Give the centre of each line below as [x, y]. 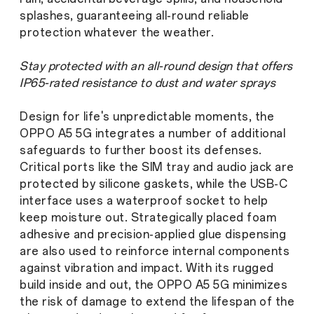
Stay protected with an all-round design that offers [156, 66]
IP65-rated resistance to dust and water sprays [148, 83]
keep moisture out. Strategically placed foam [148, 217]
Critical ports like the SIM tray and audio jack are [157, 167]
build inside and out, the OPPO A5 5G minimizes [153, 285]
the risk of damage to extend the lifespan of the [157, 301]
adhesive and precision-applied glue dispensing [153, 234]
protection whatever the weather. [117, 32]
